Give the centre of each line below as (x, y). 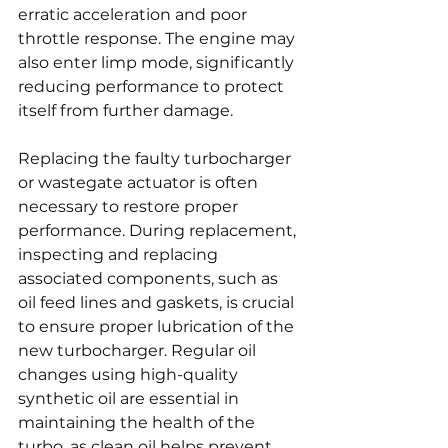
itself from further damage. (125, 110)
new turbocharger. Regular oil (139, 350)
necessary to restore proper (130, 206)
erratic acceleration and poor (134, 14)
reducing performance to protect (153, 86)
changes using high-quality (130, 374)
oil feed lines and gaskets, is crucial (158, 302)
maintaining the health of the (138, 422)
